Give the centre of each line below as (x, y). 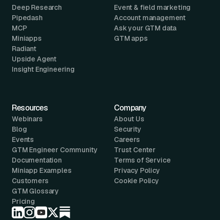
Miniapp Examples (42, 170)
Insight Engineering (43, 69)
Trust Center (135, 150)
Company (130, 108)
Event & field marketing (152, 7)
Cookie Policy (137, 180)
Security (128, 129)
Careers (127, 139)
